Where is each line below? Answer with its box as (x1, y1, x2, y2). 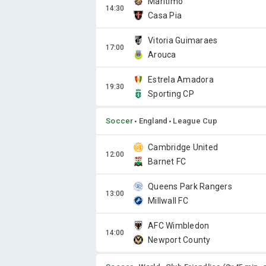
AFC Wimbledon (148, 221, 210, 230)
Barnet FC (148, 157, 186, 166)
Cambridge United (148, 142, 218, 152)
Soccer (106, 116, 134, 125)
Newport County (148, 235, 211, 245)
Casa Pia (148, 11, 182, 20)
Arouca (148, 50, 176, 59)
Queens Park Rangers (148, 182, 232, 191)
